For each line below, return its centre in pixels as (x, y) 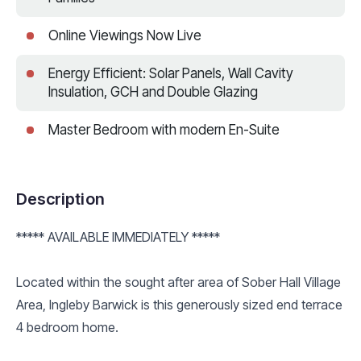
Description (60, 199)
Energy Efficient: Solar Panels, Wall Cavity (171, 73)
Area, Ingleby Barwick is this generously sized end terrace (179, 304)
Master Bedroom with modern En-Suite (164, 129)
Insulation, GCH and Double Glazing (153, 91)
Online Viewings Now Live (125, 35)
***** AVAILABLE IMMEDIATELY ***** (118, 237)
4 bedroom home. (67, 327)
